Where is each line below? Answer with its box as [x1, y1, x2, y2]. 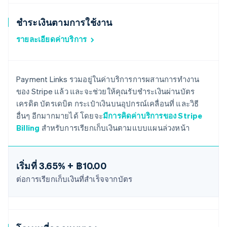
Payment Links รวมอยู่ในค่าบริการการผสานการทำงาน [16, 74, 200, 85]
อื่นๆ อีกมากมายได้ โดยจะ [16, 110, 103, 121]
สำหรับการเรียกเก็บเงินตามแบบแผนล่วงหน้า [40, 123, 190, 133]
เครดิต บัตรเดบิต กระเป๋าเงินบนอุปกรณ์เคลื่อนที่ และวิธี [16, 98, 199, 109]
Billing [16, 123, 40, 133]
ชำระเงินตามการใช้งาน [16, 16, 112, 28]
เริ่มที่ [16, 160, 40, 172]
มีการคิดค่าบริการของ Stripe [103, 110, 203, 121]
